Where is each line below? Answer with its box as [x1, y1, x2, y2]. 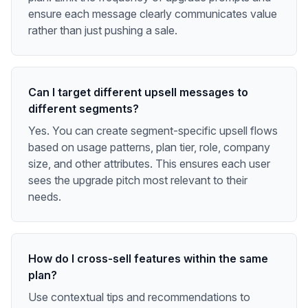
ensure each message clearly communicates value [28, 6, 277, 21]
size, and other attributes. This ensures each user [28, 156, 270, 170]
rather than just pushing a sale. [28, 23, 177, 37]
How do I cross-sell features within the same [28, 251, 268, 265]
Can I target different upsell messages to [28, 85, 248, 99]
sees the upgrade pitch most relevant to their [28, 173, 247, 187]
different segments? [28, 101, 139, 115]
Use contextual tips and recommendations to [28, 289, 250, 304]
